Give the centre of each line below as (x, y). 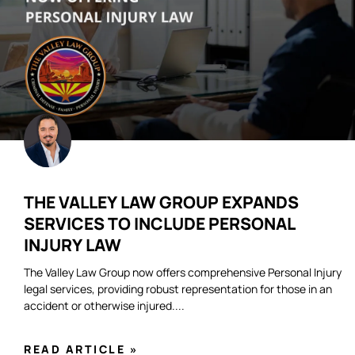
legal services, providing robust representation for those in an (178, 289)
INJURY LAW (73, 245)
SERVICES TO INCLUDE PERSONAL (160, 224)
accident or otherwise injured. (99, 306)
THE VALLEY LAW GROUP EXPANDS (161, 202)
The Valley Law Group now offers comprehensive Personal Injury (183, 273)
